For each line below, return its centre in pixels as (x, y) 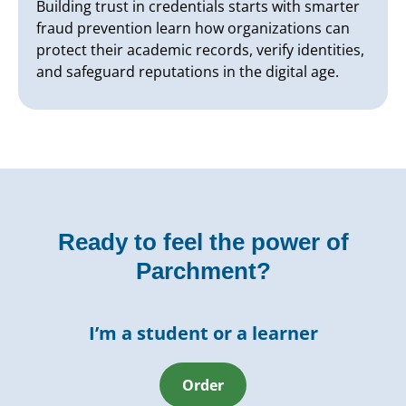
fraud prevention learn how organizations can (193, 28)
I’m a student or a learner (203, 333)
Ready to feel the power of (203, 242)
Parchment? (203, 271)
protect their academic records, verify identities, (200, 49)
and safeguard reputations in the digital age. (188, 71)
